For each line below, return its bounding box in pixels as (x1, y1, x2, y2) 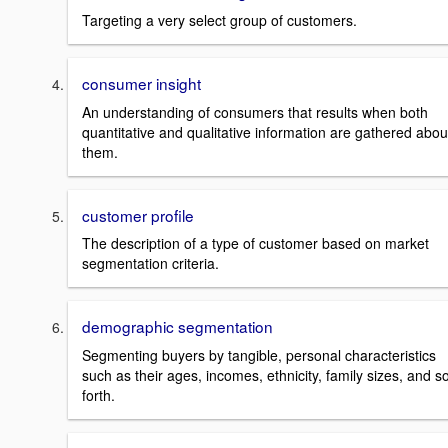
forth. (82, 385, 115, 406)
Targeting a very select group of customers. (82, 10, 357, 31)
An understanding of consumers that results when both (82, 101, 428, 122)
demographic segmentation (82, 315, 273, 338)
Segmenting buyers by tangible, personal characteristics (82, 345, 436, 366)
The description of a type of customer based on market (82, 233, 429, 254)
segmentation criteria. (82, 253, 219, 274)
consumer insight (82, 72, 201, 95)
